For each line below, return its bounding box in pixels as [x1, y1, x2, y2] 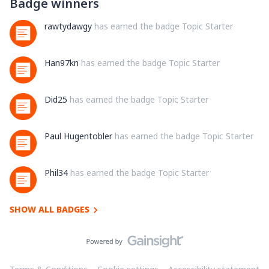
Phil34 [44, 167, 68, 178]
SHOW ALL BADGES [10, 204, 89, 215]
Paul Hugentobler [44, 130, 112, 142]
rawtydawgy [44, 20, 92, 32]
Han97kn [44, 57, 79, 68]
